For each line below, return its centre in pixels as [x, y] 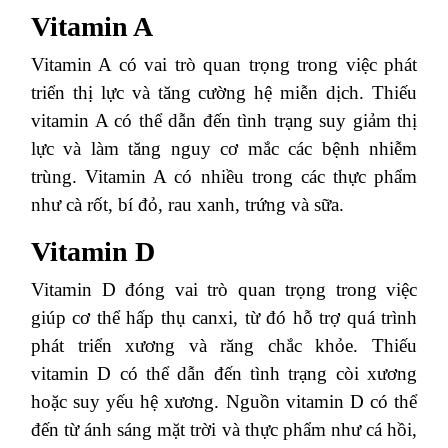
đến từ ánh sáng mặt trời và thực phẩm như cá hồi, [224, 429]
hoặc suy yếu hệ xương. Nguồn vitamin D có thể [224, 401]
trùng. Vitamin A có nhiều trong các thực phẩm [224, 176]
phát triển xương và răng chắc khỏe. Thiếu [224, 345]
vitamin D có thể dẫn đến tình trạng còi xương [224, 373]
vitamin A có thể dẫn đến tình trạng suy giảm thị [224, 120]
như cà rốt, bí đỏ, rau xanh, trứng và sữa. [187, 204]
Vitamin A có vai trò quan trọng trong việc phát [224, 64]
